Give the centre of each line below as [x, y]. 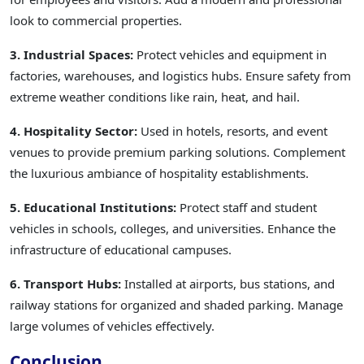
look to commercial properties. [96, 21]
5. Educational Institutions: [95, 208]
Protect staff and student [248, 208]
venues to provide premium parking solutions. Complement [178, 152]
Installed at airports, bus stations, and [230, 284]
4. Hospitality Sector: [74, 131]
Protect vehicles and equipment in [230, 55]
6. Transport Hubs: [67, 284]
